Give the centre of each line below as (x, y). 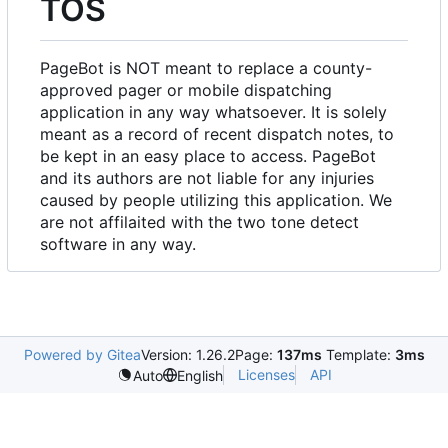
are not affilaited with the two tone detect (199, 221)
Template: (358, 354)
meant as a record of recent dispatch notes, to (217, 133)
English (199, 375)
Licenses (266, 374)
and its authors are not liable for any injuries (207, 177)
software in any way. (118, 243)
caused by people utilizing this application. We (216, 199)
